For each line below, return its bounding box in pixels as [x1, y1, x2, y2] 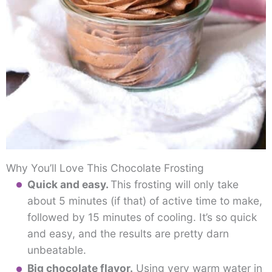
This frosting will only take [110, 178, 239, 191]
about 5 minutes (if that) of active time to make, [27, 194, 262, 208]
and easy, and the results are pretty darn [27, 227, 229, 240]
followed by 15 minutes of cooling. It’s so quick [27, 211, 257, 224]
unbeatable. [27, 243, 86, 257]
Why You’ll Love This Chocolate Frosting [6, 161, 204, 175]
